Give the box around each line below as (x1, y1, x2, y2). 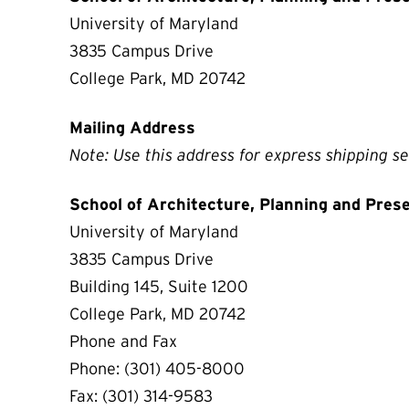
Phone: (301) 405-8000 (69, 359, 249, 378)
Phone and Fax (69, 331, 177, 351)
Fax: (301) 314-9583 (69, 386, 213, 405)
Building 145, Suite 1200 (69, 277, 248, 296)
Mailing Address (69, 118, 195, 137)
